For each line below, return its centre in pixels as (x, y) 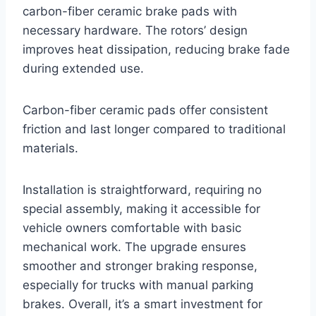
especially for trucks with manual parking (138, 285)
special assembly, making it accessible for (141, 209)
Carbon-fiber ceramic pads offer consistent (145, 110)
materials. (50, 148)
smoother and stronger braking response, (140, 266)
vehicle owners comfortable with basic (132, 228)
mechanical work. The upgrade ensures (134, 247)
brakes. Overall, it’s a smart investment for (142, 304)
